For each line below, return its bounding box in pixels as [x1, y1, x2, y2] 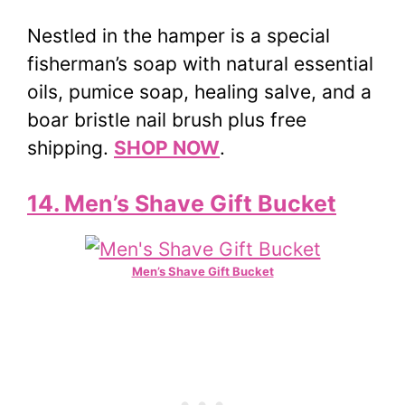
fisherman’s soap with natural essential [27, 52, 373, 75]
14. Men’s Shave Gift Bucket [27, 190, 336, 218]
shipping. [27, 136, 114, 159]
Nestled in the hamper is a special [27, 24, 330, 47]
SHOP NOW [114, 136, 220, 159]
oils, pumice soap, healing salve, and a [27, 80, 372, 103]
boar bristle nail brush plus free [27, 108, 306, 131]
